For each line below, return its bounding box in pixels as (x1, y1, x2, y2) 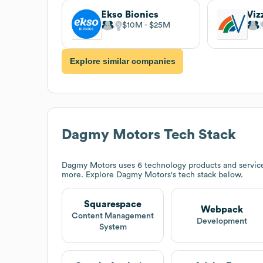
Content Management (72, 211, 154, 220)
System (99, 222, 127, 231)
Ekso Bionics (101, 9, 159, 19)
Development (197, 217, 248, 226)
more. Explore (62, 170, 116, 179)
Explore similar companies (69, 56, 176, 66)
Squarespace (84, 199, 142, 209)
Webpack (201, 205, 244, 215)
